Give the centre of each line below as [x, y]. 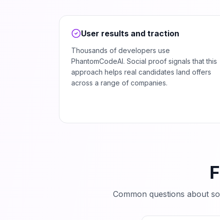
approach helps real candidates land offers [141, 72]
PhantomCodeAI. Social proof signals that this [144, 61]
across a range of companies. [119, 83]
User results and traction [130, 33]
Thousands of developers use [121, 50]
